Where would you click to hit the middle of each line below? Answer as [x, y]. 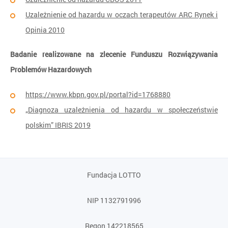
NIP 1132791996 [114, 200]
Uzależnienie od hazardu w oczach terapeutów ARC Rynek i [122, 14]
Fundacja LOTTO [114, 175]
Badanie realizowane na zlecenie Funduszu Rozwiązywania [114, 54]
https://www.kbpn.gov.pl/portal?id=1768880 [98, 94]
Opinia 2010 [45, 30]
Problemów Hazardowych [51, 70]
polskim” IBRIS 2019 [58, 125]
